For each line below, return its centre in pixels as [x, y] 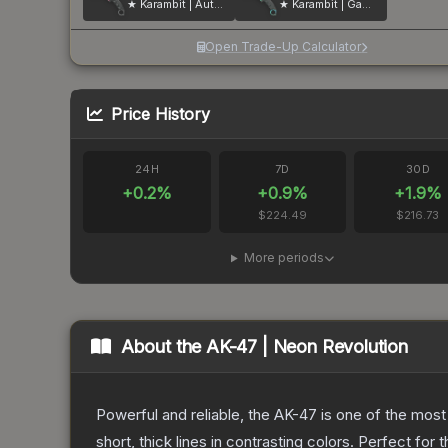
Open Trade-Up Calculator [283, 47]
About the [163, 347]
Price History [160, 114]
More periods [283, 258]
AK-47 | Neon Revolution [307, 347]
